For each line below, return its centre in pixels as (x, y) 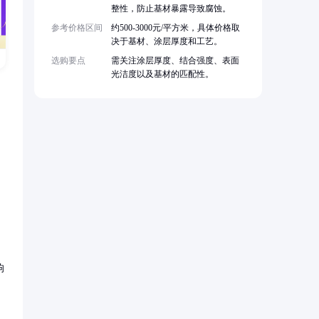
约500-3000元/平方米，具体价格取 (176, 28)
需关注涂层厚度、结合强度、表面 (175, 61)
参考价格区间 (77, 28)
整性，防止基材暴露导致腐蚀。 (171, 9)
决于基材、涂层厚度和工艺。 (167, 42)
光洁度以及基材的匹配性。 (162, 74)
